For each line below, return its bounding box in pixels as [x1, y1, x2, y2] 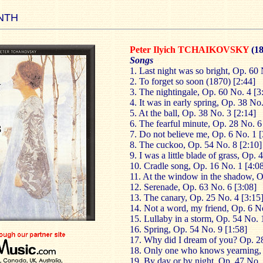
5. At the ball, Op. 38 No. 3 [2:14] [130, 108, 256, 118]
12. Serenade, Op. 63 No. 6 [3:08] [130, 182, 257, 192]
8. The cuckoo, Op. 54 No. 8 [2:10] [130, 140, 262, 150]
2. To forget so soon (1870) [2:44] [130, 76, 255, 86]
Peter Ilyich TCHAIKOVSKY [130, 45, 251, 55]
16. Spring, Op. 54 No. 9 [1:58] [130, 224, 247, 234]
